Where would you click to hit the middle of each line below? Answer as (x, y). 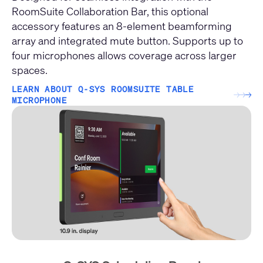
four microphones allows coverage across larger (124, 55)
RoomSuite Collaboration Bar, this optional (110, 11)
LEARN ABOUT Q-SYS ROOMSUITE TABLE (103, 89)
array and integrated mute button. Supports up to (127, 41)
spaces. (30, 70)
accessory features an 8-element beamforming (122, 26)
